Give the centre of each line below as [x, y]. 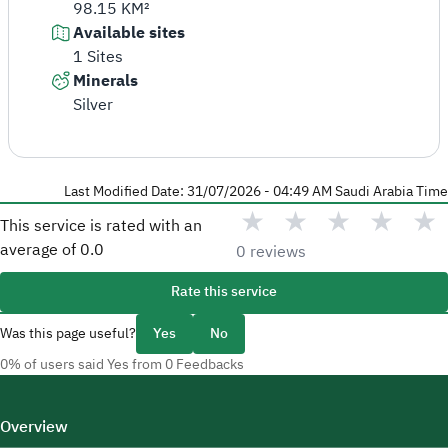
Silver [93, 105]
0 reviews [270, 252]
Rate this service [224, 291]
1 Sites [98, 57]
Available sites [129, 33]
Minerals [105, 81]
